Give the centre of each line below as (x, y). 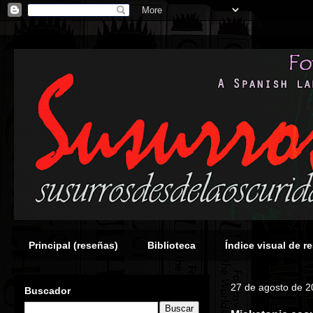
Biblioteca (172, 245)
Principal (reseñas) (73, 245)
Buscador (48, 291)
